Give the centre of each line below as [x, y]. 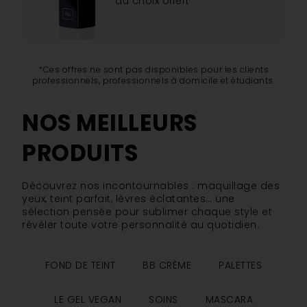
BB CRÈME [167, 266]
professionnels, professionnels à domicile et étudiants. [153, 81]
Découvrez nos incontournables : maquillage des [151, 186]
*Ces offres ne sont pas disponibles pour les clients [153, 70]
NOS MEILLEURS [110, 123]
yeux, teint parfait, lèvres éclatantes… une [128, 199]
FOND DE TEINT [80, 266]
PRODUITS [80, 153]
